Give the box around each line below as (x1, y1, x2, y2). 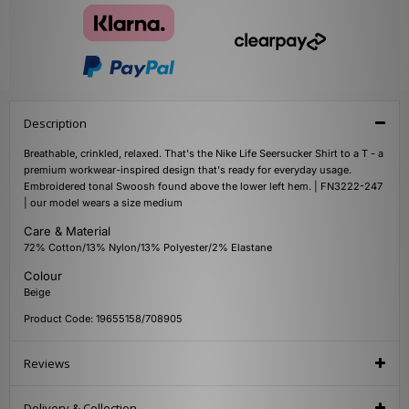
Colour (24, 268, 62, 284)
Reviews (24, 355, 70, 372)
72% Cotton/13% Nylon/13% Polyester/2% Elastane (24, 241, 272, 255)
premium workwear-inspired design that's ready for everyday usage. (24, 163, 351, 177)
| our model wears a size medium (24, 196, 183, 210)
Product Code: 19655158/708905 (24, 312, 183, 326)
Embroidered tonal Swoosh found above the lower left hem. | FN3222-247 (24, 180, 383, 194)
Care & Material (24, 224, 110, 239)
